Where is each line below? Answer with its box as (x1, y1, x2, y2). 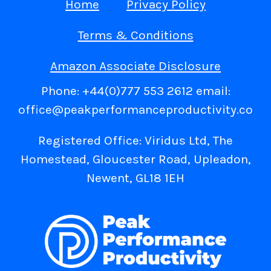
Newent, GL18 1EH (87, 171, 184, 186)
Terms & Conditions (77, 28, 194, 43)
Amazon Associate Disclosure (50, 59, 221, 74)
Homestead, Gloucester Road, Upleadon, (20, 152, 251, 167)
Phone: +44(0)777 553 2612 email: (41, 83, 230, 99)
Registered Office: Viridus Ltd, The (38, 133, 233, 148)
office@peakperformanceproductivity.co (18, 102, 253, 117)
